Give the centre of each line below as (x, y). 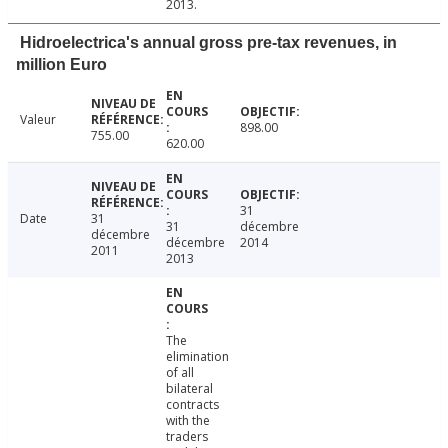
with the (187, 421)
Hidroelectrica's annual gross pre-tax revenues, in (208, 43)
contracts (192, 405)
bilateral (189, 389)
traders (186, 437)
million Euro (61, 65)
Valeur (38, 120)
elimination (197, 357)
